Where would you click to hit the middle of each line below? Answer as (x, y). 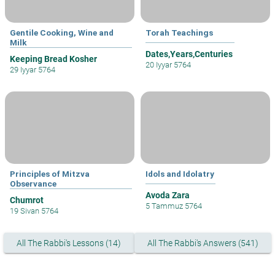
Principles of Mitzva (50, 174)
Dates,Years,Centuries (189, 54)
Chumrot (27, 200)
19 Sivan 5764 (34, 211)
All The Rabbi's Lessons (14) (69, 243)
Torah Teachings (179, 33)
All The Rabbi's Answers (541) (203, 243)
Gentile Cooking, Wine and (62, 33)
